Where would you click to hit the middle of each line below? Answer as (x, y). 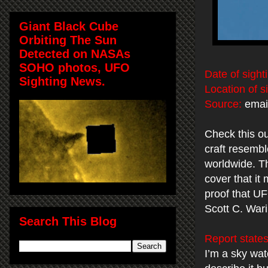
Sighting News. (62, 81)
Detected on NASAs (75, 54)
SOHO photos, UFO (74, 67)
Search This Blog (68, 221)
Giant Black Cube (69, 26)
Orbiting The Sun (68, 40)
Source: (223, 104)
